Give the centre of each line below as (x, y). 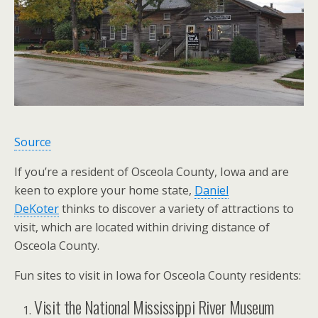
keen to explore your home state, (104, 190)
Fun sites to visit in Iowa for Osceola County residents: (158, 275)
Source (33, 142)
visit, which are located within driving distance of (142, 227)
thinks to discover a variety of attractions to (176, 208)
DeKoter (37, 208)
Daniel (212, 190)
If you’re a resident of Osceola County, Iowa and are (152, 171)
